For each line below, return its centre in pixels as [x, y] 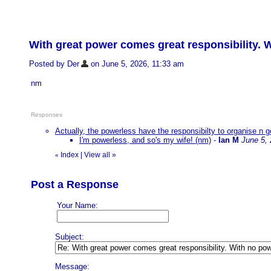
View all [97, 155]
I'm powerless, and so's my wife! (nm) [145, 140]
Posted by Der [54, 64]
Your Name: [77, 206]
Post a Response [75, 185]
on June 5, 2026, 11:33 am [136, 64]
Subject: [70, 237]
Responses [47, 115]
